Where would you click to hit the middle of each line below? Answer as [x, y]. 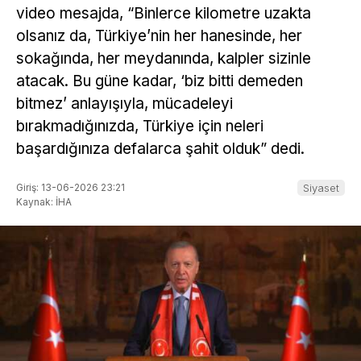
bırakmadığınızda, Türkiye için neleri [140, 127]
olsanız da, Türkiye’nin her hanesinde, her [159, 36]
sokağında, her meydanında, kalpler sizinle [164, 59]
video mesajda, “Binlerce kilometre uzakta [164, 14]
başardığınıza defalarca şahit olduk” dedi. [160, 149]
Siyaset [321, 187]
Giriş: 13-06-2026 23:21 [71, 187]
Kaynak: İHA [44, 201]
